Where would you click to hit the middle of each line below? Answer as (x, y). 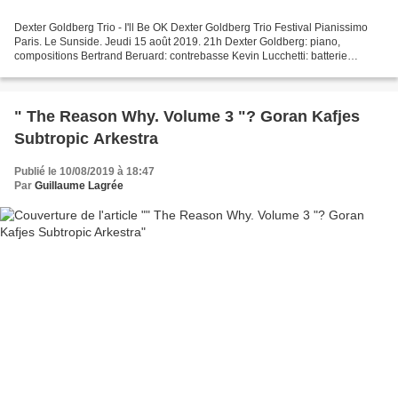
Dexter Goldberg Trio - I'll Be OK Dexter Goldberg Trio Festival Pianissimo (191, 28)
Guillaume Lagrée (79, 186)
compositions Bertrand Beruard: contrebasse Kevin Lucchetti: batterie (181, 56)
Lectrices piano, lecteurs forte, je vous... (109, 71)
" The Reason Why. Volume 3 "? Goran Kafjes (187, 117)
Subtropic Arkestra (86, 139)
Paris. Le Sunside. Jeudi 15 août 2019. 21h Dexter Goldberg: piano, (177, 42)
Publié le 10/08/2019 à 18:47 (84, 172)
